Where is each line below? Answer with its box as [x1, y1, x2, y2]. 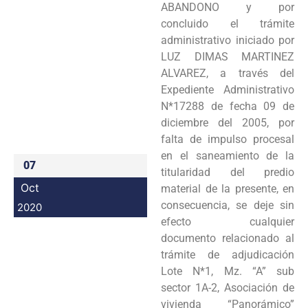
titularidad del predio [161, 165, 294, 179]
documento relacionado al [161, 231, 294, 245]
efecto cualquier [161, 214, 294, 228]
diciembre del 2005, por [161, 115, 294, 129]
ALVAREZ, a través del [161, 66, 294, 80]
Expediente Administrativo [161, 82, 294, 96]
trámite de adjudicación [161, 247, 294, 261]
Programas [206, 10, 261, 24]
